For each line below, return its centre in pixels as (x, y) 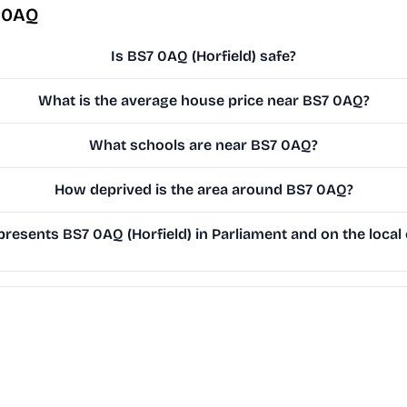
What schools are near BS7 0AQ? (204, 145)
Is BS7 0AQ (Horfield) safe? (204, 56)
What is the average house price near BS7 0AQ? (203, 101)
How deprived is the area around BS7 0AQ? (203, 190)
